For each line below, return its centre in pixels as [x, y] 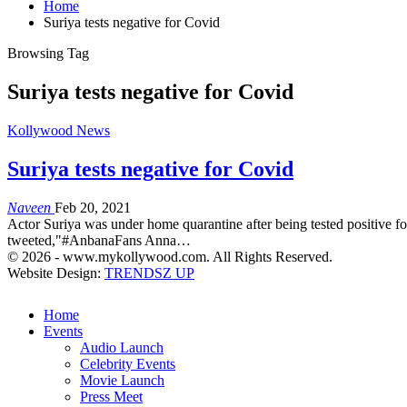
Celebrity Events [128, 363]
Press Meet [111, 396]
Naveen [31, 207]
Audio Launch [122, 347]
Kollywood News [59, 130]
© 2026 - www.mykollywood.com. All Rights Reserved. [170, 256]
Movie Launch [122, 380]
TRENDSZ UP [149, 273]
